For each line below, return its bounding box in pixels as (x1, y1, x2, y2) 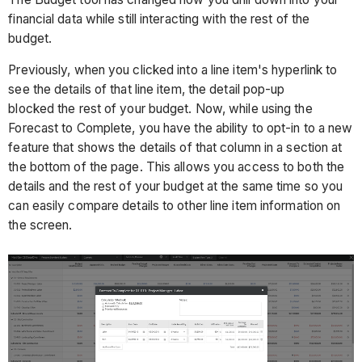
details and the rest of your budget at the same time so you (8, 179, 343, 195)
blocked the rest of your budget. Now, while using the (8, 101, 313, 117)
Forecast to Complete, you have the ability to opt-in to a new (8, 120, 353, 137)
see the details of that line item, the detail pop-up (8, 82, 285, 98)
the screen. (8, 217, 76, 234)
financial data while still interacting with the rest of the (8, 11, 310, 27)
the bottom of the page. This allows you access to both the (8, 159, 345, 175)
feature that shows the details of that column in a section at (8, 140, 343, 156)
